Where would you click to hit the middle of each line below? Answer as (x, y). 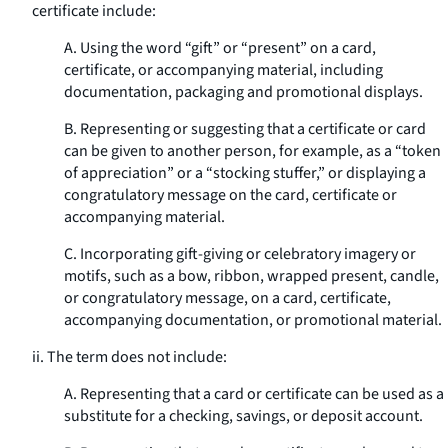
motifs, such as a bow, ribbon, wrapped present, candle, (251, 276)
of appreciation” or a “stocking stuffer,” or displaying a (245, 173)
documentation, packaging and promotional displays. (243, 92)
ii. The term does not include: (129, 357)
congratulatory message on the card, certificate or (230, 195)
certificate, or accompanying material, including (223, 70)
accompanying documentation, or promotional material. (253, 320)
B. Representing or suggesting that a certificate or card (245, 129)
